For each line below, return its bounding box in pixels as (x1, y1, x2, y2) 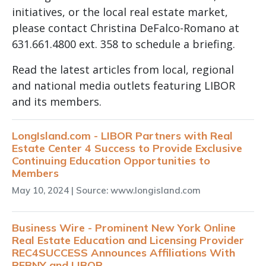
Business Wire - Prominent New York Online (12, 220, 236, 235)
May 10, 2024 (12, 184, 69, 196)
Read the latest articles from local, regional (12, 62, 234, 77)
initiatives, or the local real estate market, (12, 4, 228, 19)
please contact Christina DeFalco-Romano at (12, 20, 239, 35)
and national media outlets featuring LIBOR (12, 78, 235, 93)
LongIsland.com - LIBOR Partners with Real (12, 128, 233, 142)
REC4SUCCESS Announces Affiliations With (12, 245, 235, 259)
